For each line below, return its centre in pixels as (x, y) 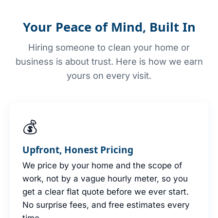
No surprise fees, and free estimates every (106, 205)
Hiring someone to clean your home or (109, 47)
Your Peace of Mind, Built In (109, 27)
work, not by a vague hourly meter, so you (105, 178)
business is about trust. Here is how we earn (109, 61)
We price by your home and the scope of (102, 165)
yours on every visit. (109, 75)
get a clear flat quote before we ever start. (106, 191)
